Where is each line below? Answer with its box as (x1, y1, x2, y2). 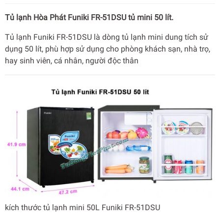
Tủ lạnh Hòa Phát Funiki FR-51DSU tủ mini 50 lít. (5, 13, 173, 23)
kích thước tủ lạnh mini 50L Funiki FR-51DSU (5, 202, 160, 212)
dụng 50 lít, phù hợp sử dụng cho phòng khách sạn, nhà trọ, (5, 44, 210, 54)
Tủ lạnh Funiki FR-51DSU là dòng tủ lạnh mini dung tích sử (5, 32, 208, 42)
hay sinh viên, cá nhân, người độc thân (5, 56, 138, 66)
